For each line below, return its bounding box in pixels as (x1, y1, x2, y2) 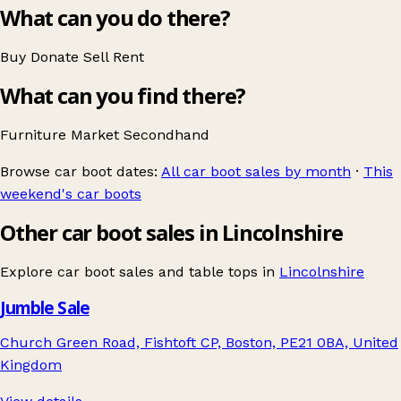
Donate (30, 48, 83, 66)
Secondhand (124, 126, 209, 144)
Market (71, 126, 124, 144)
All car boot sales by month (161, 163, 351, 181)
